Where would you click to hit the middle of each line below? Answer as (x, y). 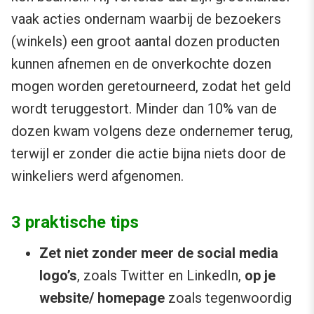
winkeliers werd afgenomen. (97, 176)
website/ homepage (102, 298)
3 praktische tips (75, 223)
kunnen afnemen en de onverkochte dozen (141, 64)
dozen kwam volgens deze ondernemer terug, (152, 131)
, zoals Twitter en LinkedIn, (161, 276)
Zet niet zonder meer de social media (159, 253)
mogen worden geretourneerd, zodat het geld (151, 87)
